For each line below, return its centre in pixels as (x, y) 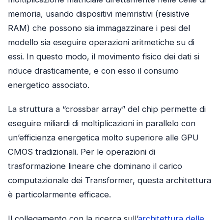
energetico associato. (49, 85)
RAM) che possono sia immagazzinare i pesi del (99, 28)
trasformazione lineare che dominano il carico (95, 166)
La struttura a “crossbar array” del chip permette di (107, 109)
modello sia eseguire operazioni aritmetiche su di (101, 42)
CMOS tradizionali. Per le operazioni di (82, 152)
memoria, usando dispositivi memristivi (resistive (99, 14)
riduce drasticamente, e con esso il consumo (93, 71)
